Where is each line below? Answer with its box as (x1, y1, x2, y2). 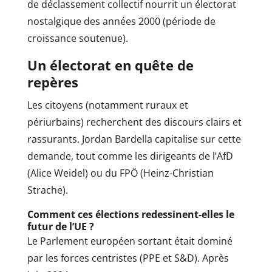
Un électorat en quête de (27, 56, 194, 75)
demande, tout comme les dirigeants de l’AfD (27, 149, 233, 163)
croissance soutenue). (27, 32, 128, 46)
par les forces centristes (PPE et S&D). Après (27, 251, 229, 265)
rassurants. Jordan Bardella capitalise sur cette (27, 132, 241, 146)
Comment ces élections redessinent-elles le (27, 208, 234, 222)
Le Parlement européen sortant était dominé (27, 234, 233, 248)
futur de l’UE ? (27, 220, 94, 234)
